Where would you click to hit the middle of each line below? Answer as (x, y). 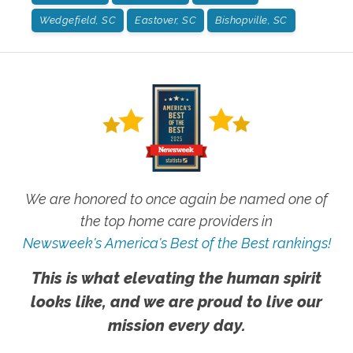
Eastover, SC (165, 20)
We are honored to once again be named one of (176, 199)
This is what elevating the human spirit (176, 278)
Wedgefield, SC (78, 20)
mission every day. (176, 325)
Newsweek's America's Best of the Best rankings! (176, 243)
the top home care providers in (176, 221)
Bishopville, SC (251, 20)
